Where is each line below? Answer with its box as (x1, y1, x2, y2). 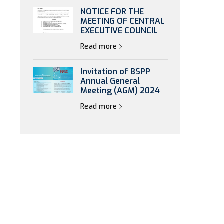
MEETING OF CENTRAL (80, 16, 165, 26)
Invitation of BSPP (80, 66, 150, 77)
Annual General (80, 76, 140, 86)
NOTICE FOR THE (80, 6, 144, 17)
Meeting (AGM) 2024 (80, 85, 160, 96)
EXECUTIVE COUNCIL (80, 25, 158, 36)
